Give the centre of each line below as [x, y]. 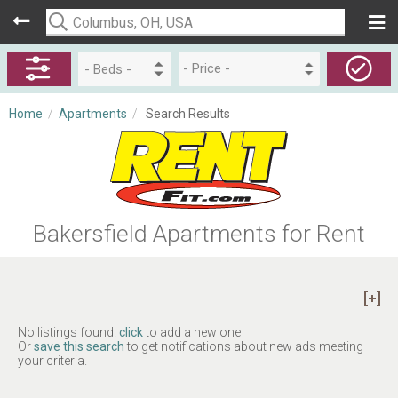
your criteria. [52, 361]
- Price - [207, 68]
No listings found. [68, 332]
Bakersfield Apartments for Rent [199, 233]
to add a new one [192, 332]
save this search [79, 346]
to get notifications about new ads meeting [244, 346]
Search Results [188, 114]
